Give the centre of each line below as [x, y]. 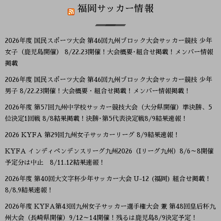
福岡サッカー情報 [115, 9]
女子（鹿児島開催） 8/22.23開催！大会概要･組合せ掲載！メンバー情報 [109, 52]
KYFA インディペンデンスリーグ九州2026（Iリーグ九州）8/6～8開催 [109, 151]
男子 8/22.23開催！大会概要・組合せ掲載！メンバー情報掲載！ [98, 91]
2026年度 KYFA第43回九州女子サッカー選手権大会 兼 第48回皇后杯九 [110, 207]
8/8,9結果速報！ [29, 190]
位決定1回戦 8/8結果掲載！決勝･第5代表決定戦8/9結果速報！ [96, 119]
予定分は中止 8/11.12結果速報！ [55, 163]
